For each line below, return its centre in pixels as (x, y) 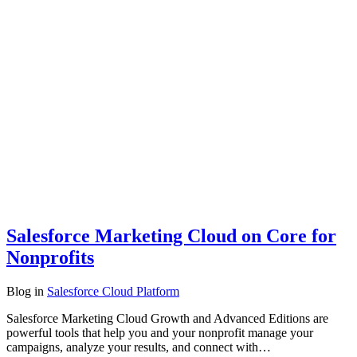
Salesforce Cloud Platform (113, 291)
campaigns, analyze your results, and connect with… (139, 347)
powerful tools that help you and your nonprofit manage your (160, 332)
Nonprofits (50, 257)
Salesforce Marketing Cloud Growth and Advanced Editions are (167, 318)
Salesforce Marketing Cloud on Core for (171, 235)
